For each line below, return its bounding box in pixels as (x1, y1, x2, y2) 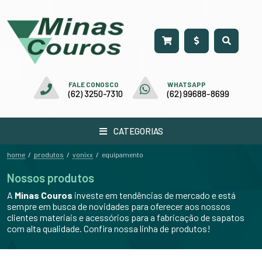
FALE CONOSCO (68, 80, 119, 89)
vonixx (73, 150, 93, 158)
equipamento (102, 150, 143, 159)
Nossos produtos (7, 170, 94, 185)
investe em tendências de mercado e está (73, 189, 236, 201)
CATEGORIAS (111, 125, 163, 136)
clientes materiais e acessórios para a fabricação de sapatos (7, 211, 244, 223)
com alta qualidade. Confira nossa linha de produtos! (7, 222, 211, 234)
